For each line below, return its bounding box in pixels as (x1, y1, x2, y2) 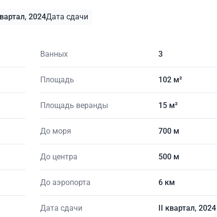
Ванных (40, 49, 68, 59)
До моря (40, 126, 71, 136)
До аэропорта (40, 177, 91, 187)
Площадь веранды (40, 100, 108, 110)
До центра (40, 152, 77, 161)
